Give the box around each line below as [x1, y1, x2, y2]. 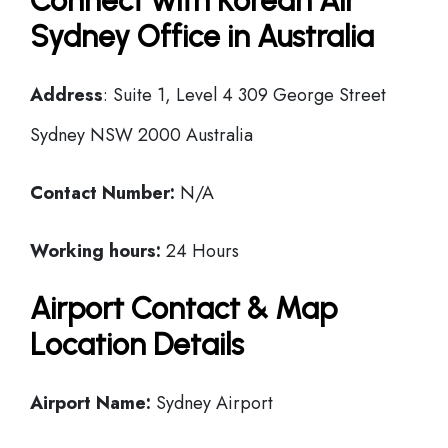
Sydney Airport [151, 390, 273, 416]
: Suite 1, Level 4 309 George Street [103, 82, 386, 108]
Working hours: [30, 238, 161, 264]
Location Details [30, 326, 244, 363]
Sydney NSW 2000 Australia [30, 122, 253, 148]
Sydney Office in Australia [30, 18, 374, 55]
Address [30, 82, 103, 108]
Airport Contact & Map [30, 290, 337, 327]
